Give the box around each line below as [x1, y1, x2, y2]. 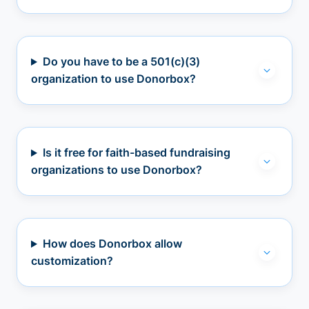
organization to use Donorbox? [31, 72, 196, 86]
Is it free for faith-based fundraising [42, 146, 230, 160]
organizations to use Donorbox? [31, 163, 202, 177]
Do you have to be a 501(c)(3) [42, 54, 200, 69]
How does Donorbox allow [42, 237, 182, 251]
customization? [31, 254, 113, 268]
